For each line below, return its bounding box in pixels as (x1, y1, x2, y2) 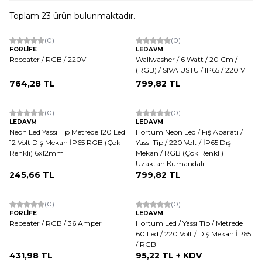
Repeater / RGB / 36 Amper (9, 218, 102, 227)
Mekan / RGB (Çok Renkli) (136, 148, 223, 157)
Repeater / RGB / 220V (9, 54, 86, 64)
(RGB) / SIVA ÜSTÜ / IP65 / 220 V (136, 65, 245, 74)
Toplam (9, 10, 42, 21)
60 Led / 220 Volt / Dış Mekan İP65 (136, 229, 251, 238)
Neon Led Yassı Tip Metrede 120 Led (9, 127, 125, 136)
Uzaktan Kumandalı (136, 158, 204, 168)
